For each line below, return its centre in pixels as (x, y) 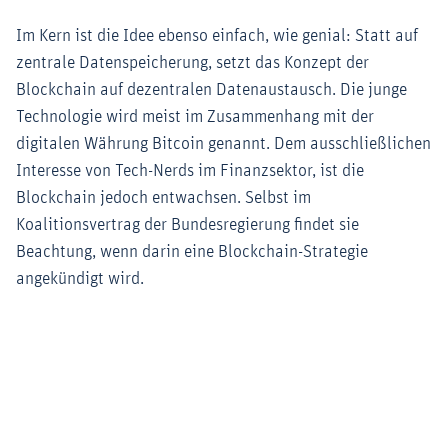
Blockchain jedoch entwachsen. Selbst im (163, 198)
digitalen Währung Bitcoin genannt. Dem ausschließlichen (223, 144)
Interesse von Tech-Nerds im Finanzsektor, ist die (190, 171)
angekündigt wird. (80, 279)
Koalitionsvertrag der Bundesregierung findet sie (187, 225)
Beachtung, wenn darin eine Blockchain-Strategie (192, 252)
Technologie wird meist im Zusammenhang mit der (195, 117)
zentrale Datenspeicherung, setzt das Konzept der (192, 63)
